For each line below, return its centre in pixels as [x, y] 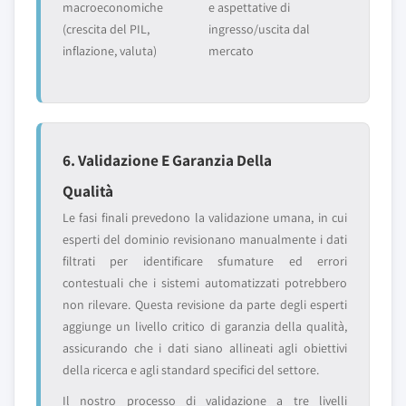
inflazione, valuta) [110, 51]
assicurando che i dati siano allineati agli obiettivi [205, 348]
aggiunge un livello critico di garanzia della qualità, [205, 326]
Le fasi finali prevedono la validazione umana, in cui [205, 217]
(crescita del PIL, [106, 29]
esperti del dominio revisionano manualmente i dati [205, 239]
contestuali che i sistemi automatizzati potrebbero [205, 283]
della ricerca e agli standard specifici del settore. [191, 370]
